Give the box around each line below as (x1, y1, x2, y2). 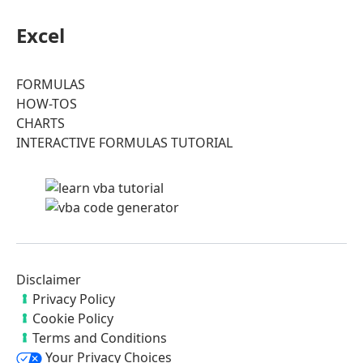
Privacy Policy (32, 289, 115, 308)
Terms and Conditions (32, 328, 167, 347)
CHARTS (16, 113, 65, 132)
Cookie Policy (32, 309, 113, 327)
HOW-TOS (16, 94, 77, 113)
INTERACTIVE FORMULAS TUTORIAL (16, 133, 233, 152)
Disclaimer (16, 270, 81, 288)
